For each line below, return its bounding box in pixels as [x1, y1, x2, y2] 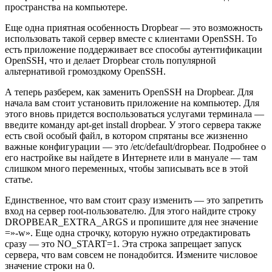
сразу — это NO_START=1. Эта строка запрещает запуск [5, 239, 242, 250]
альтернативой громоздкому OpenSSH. [5, 66, 166, 77]
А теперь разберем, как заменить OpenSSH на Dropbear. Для [5, 87, 253, 98]
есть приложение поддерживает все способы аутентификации [5, 44, 262, 55]
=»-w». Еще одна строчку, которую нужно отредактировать [5, 228, 250, 239]
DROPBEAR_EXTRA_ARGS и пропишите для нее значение [5, 217, 258, 228]
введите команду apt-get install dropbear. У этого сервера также [5, 120, 261, 131]
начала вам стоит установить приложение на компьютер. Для [5, 98, 259, 109]
